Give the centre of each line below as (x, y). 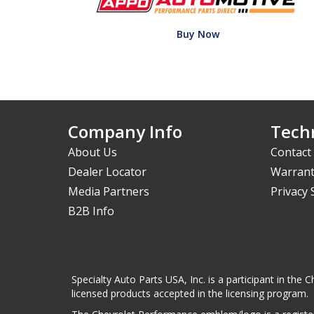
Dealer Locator (107, 171)
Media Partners (109, 191)
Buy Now (198, 34)
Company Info (125, 131)
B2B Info (91, 211)
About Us (93, 152)
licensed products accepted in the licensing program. (190, 293)
